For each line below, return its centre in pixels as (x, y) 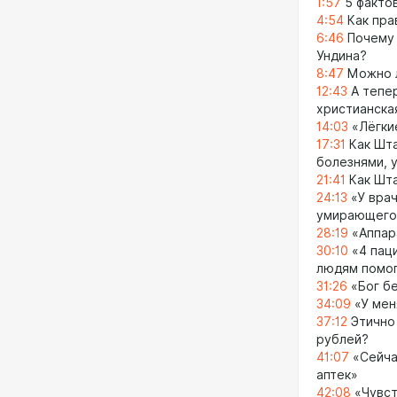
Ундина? (342, 55)
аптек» (337, 374)
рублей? (343, 339)
